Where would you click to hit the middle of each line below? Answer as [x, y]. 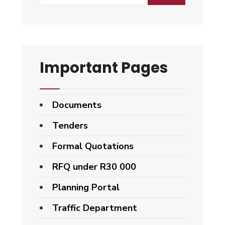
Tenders [70, 125]
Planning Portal [86, 187]
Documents [77, 105]
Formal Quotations [93, 146]
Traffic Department [95, 208]
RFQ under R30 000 [94, 166]
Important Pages [104, 67]
